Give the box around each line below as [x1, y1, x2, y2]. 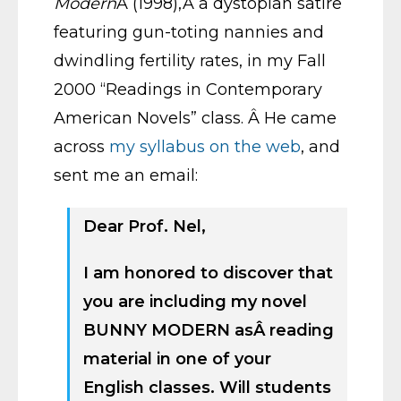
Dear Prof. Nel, [83, 217, 206, 236]
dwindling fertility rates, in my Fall [54, 51, 326, 71]
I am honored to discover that [83, 263, 333, 283]
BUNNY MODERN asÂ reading [83, 320, 334, 340]
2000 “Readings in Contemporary [54, 80, 322, 99]
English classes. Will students [83, 378, 331, 397]
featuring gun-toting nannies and [54, 22, 324, 42]
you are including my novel [83, 292, 307, 311]
